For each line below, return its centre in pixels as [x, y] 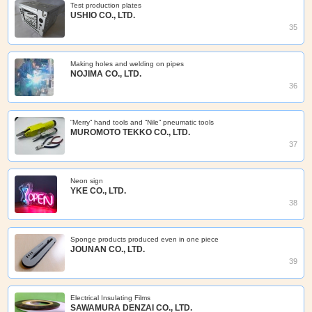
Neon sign [87, 180]
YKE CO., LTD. [99, 190]
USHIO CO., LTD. [103, 15]
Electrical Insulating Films [111, 297]
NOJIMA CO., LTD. [106, 73]
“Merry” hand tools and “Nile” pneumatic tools [142, 122]
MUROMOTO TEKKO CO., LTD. [131, 132]
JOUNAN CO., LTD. [108, 249]
